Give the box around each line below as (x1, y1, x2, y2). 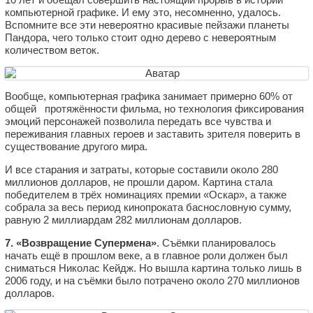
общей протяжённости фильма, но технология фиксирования (5, 102, 304, 115)
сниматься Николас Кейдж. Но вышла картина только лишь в (5, 261, 302, 274)
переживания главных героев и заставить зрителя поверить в (5, 127, 300, 140)
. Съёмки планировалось (156, 236, 276, 249)
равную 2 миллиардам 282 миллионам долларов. (5, 213, 242, 226)
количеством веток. (5, 43, 99, 56)
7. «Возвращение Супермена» (5, 236, 156, 249)
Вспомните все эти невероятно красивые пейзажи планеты (5, 18, 289, 31)
